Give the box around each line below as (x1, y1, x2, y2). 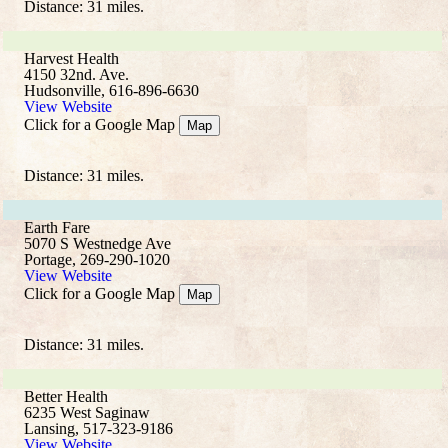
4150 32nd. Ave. (24, 66, 129, 83)
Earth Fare (24, 219, 90, 236)
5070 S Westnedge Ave (24, 235, 171, 252)
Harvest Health (24, 50, 119, 67)
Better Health (24, 388, 108, 405)
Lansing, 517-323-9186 (24, 420, 173, 437)
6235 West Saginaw (24, 404, 150, 421)
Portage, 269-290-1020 (24, 251, 170, 268)
